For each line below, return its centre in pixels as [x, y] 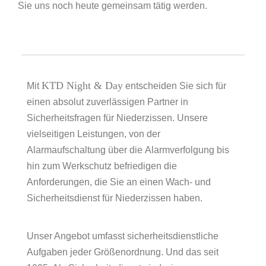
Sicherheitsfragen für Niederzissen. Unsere [117, 118]
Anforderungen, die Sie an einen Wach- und [119, 182]
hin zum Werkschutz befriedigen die [102, 166]
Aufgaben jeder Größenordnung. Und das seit [123, 252]
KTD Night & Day [82, 86]
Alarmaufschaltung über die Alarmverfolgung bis [128, 150]
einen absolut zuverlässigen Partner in [107, 102]
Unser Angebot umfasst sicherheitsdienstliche [123, 236]
